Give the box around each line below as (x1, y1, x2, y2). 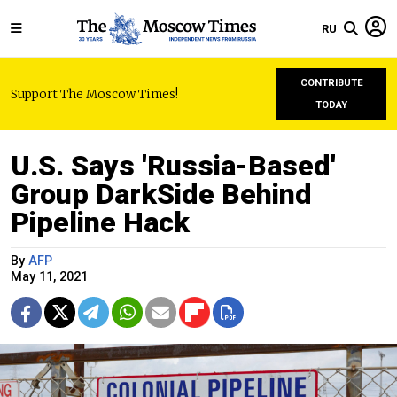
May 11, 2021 (11, 269, 88, 284)
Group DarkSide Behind (11, 177, 312, 211)
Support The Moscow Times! (11, 86, 178, 102)
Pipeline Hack (11, 206, 190, 239)
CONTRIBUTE (300, 77, 363, 89)
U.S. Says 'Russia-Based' (11, 149, 336, 183)
